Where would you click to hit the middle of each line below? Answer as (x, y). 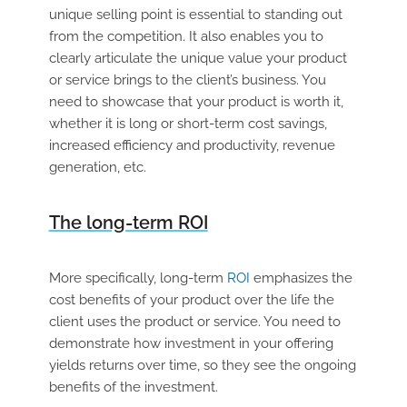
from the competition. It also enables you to (186, 36)
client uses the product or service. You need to (194, 321)
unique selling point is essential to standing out (195, 14)
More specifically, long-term (138, 278)
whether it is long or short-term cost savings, (188, 123)
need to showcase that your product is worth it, (196, 101)
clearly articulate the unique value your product (198, 58)
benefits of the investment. (133, 387)
